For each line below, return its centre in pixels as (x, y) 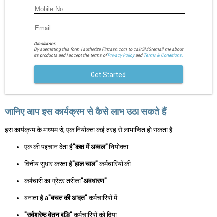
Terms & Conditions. (163, 55)
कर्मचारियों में (102, 197)
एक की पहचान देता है (48, 147)
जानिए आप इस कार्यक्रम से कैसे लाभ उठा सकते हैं (85, 111)
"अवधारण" (94, 180)
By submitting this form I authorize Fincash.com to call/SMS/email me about (108, 49)
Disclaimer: (45, 43)
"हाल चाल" (85, 163)
